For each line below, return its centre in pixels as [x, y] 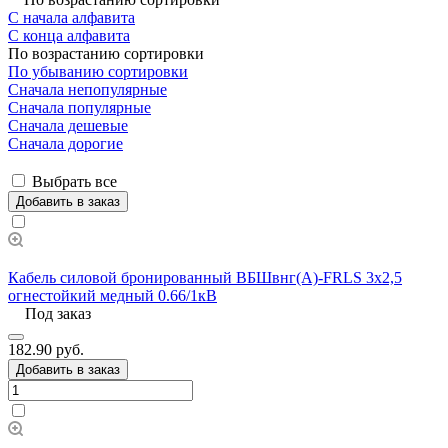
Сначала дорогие [65, 143]
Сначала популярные [79, 107]
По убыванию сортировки [98, 71]
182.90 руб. [46, 349]
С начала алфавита [71, 17]
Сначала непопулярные [87, 89]
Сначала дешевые [68, 125]
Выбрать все [74, 181]
